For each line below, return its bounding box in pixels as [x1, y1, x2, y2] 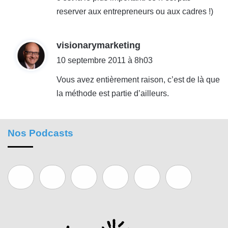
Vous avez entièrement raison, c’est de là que [56, 75, 220, 84]
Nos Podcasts [8, 127, 73, 138]
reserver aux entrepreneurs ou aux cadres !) [56, 7, 213, 16]
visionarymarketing [56, 40, 140, 50]
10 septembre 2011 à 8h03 [56, 55, 153, 65]
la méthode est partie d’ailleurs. [56, 89, 169, 98]
